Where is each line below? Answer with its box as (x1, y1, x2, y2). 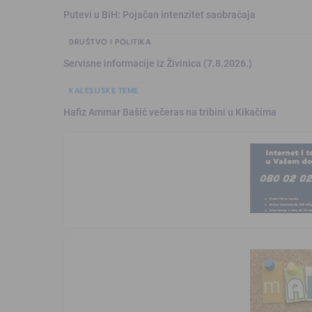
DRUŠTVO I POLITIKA (69, 36, 151, 47)
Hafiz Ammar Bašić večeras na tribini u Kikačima (63, 105, 276, 119)
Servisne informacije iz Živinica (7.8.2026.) (63, 56, 252, 70)
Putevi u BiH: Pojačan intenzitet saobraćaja (63, 8, 256, 22)
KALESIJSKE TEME (69, 84, 139, 96)
